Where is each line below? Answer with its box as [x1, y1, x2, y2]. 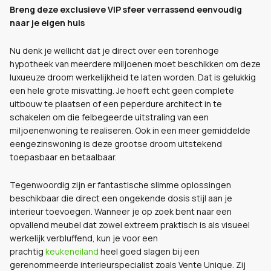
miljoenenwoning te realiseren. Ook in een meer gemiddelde [10, 125, 250, 136]
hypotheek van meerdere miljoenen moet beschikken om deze [10, 58, 261, 70]
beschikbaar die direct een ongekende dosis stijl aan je [10, 192, 232, 204]
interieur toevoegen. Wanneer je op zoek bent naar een [10, 206, 232, 217]
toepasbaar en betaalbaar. [10, 151, 117, 163]
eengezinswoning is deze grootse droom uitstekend [10, 138, 222, 149]
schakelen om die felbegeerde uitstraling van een [10, 111, 209, 123]
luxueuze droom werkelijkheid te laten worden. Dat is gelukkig [10, 71, 256, 83]
